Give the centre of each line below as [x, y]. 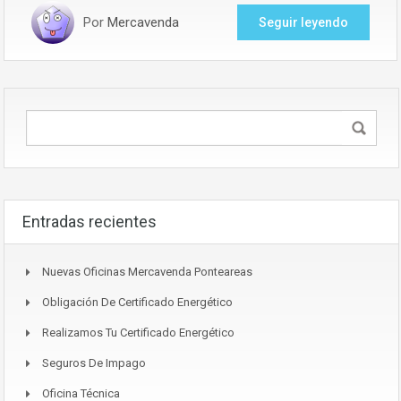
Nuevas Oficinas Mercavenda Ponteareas [147, 271]
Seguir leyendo [303, 22]
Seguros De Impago [94, 363]
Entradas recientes [90, 221]
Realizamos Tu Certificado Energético [138, 332]
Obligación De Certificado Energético [137, 302]
